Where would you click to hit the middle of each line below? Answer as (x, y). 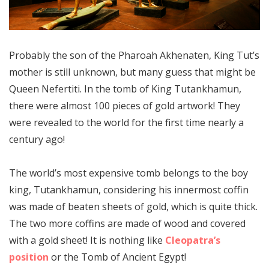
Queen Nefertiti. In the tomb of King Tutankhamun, (125, 89)
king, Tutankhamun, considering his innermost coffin (129, 190)
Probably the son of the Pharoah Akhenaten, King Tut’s (134, 56)
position (29, 257)
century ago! (37, 140)
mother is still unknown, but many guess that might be (132, 72)
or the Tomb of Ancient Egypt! (117, 257)
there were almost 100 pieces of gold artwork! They (125, 106)
